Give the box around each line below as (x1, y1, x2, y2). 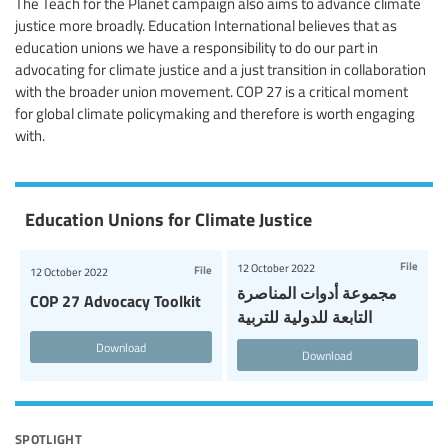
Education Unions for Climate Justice (25, 206, 312, 232)
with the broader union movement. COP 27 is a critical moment (15, 81, 408, 102)
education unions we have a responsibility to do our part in (15, 37, 378, 58)
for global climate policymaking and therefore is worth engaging (15, 103, 415, 124)
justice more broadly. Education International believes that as (15, 15, 397, 36)
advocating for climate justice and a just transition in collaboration (15, 59, 426, 80)
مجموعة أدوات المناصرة (236, 281, 397, 305)
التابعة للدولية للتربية (236, 305, 372, 329)
